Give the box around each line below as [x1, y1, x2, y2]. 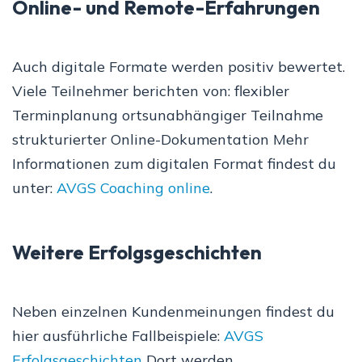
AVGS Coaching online [57, 179, 210, 198]
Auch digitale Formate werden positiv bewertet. [12, 57, 345, 77]
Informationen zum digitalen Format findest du [12, 154, 336, 174]
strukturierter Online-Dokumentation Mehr [12, 130, 309, 149]
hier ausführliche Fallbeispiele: [12, 326, 224, 346]
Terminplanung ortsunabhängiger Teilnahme [12, 106, 323, 125]
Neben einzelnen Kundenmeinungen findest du [12, 302, 335, 322]
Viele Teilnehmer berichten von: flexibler [12, 82, 289, 101]
